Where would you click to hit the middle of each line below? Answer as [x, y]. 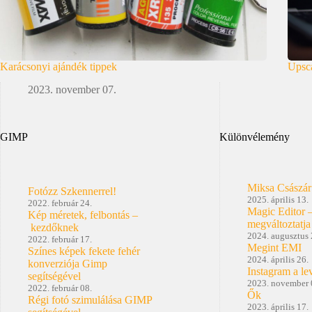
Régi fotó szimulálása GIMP [90, 299]
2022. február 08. [60, 288]
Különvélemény [254, 137]
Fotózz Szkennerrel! [72, 191]
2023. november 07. [72, 89]
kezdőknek [53, 227]
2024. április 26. [278, 259]
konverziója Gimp [68, 263]
